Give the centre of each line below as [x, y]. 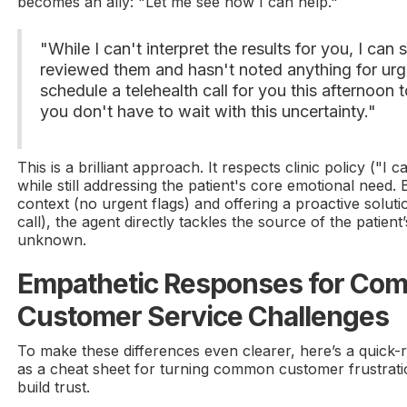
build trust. [54, 387]
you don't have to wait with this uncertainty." [208, 112]
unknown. [52, 240]
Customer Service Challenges [203, 317]
